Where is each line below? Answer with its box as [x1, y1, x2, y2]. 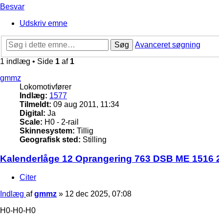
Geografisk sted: [20, 135, 81, 144]
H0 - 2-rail [43, 117, 79, 126]
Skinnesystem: [20, 126, 75, 135]
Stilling [81, 135, 107, 144]
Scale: [20, 117, 43, 126]
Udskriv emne [20, 19, 67, 28]
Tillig [75, 126, 93, 135]
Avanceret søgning [135, 40, 200, 49]
